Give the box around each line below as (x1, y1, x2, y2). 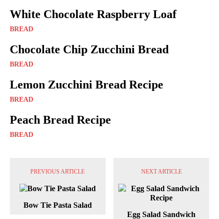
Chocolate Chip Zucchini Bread (10, 43, 169, 56)
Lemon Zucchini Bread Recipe (10, 78, 163, 91)
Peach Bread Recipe (10, 113, 111, 127)
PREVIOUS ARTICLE (30, 168, 85, 175)
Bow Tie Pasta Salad (23, 201, 92, 210)
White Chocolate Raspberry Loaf (10, 8, 176, 21)
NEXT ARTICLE (141, 168, 182, 175)
